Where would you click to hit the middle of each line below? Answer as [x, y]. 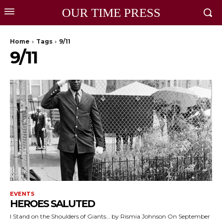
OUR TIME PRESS [111, 13]
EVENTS [22, 194]
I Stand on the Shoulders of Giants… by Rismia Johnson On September [61, 216]
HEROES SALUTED [52, 204]
